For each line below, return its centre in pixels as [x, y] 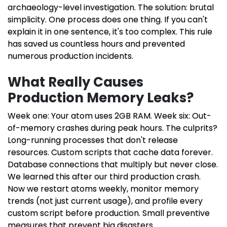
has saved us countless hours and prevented [96, 44]
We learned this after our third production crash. [104, 177]
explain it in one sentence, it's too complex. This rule [110, 32]
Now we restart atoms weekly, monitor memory [103, 189]
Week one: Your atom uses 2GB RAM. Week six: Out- [109, 116]
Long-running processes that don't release [93, 140]
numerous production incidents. [70, 56]
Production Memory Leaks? [101, 98]
